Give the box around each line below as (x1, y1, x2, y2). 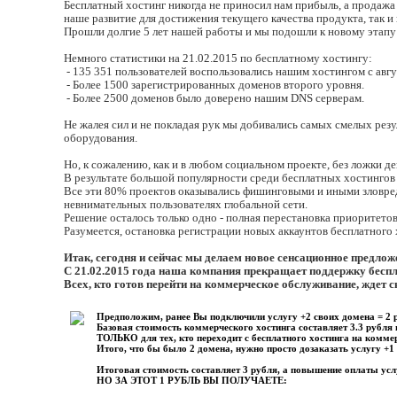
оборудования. (64, 132, 137, 144)
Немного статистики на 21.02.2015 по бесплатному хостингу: (64, 52, 372, 65)
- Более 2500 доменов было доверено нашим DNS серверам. (64, 92, 364, 105)
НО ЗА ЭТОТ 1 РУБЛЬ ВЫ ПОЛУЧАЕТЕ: (97, 375, 287, 385)
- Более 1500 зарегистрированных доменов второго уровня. (64, 79, 364, 91)
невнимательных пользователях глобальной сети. (64, 198, 307, 211)
